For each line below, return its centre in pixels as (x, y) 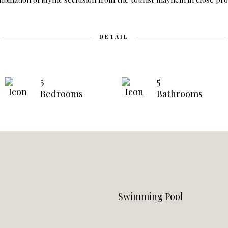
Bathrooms (180, 94)
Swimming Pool (150, 197)
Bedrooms (62, 94)
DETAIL (114, 37)
